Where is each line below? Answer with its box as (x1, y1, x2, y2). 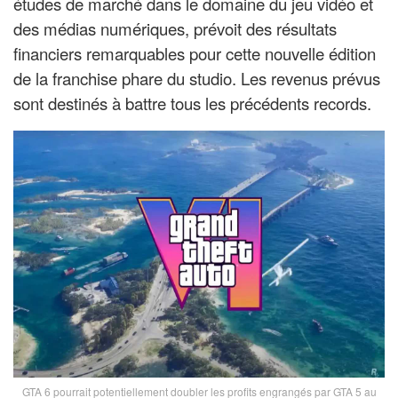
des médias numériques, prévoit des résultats (13, 16, 337, 40)
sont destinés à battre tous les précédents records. (13, 91, 371, 115)
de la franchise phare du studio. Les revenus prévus (13, 66, 380, 90)
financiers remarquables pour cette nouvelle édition (13, 41, 376, 65)
